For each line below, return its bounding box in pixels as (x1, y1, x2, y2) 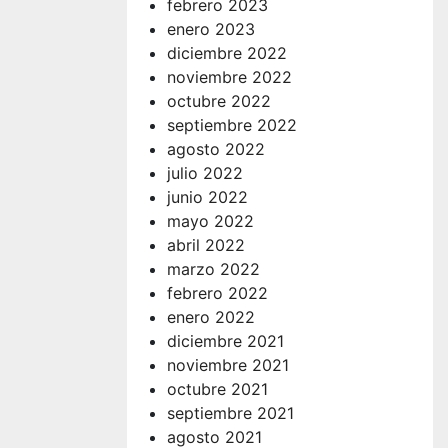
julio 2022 (167, 162, 243, 183)
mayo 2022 (167, 210, 254, 231)
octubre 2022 (167, 90, 271, 111)
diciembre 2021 (167, 330, 284, 351)
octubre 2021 (167, 378, 268, 399)
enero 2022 (167, 306, 255, 327)
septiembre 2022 (167, 114, 297, 135)
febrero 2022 (167, 282, 268, 303)
